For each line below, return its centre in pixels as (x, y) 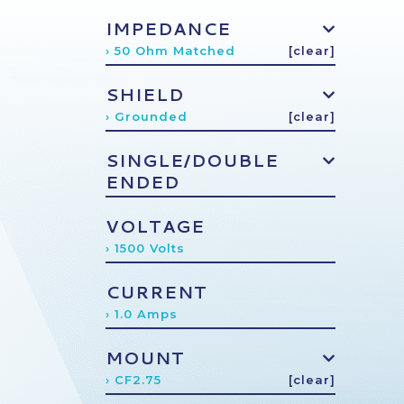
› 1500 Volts (145, 248)
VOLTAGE (155, 226)
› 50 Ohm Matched (170, 50)
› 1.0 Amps (142, 314)
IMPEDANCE (168, 28)
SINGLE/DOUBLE (192, 160)
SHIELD (145, 94)
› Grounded (147, 116)
